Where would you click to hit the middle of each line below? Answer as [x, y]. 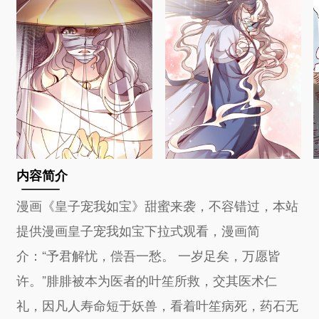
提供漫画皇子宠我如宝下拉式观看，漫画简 [138, 230]
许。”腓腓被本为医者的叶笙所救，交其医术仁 [147, 279]
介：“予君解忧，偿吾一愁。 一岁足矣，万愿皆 [149, 255]
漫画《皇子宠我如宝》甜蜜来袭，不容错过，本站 [158, 205]
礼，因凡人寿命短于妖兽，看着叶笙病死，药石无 [158, 304]
